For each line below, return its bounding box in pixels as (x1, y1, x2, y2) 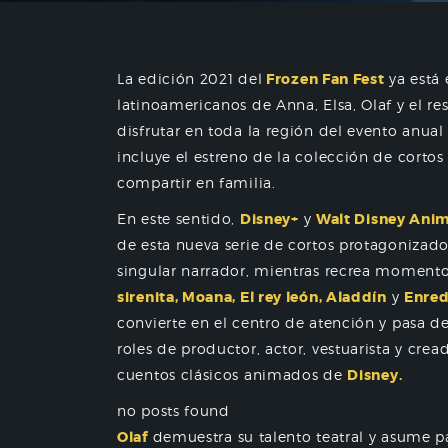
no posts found (117, 402, 230, 419)
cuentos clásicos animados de (117, 366, 348, 383)
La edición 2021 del (117, 70, 263, 87)
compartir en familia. (117, 174, 276, 191)
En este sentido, (117, 210, 240, 227)
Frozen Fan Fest (262, 70, 385, 88)
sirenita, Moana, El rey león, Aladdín (117, 288, 387, 306)
